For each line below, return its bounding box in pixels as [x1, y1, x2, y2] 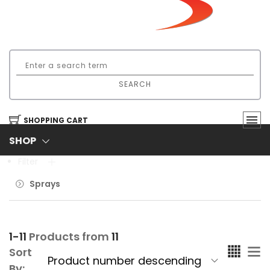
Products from [27, 229, 111, 245]
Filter [18, 155, 38, 168]
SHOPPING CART [24, 115, 88, 126]
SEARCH [119, 78, 151, 89]
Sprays [30, 178, 60, 190]
